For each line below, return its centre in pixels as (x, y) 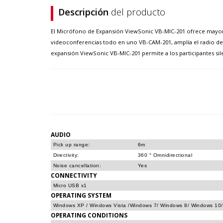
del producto (138, 12)
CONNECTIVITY (74, 175)
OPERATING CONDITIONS (89, 215)
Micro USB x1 (70, 185)
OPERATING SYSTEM (81, 195)
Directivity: (66, 155)
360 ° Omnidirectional (165, 155)
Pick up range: (72, 145)
